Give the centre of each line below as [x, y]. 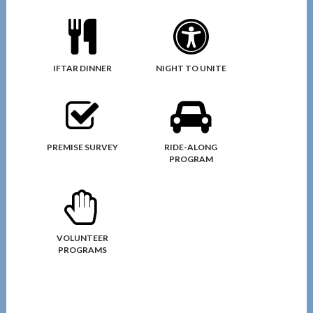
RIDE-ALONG [191, 147]
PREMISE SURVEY [82, 147]
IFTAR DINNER [82, 68]
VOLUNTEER [82, 238]
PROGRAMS [82, 249]
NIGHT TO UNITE [191, 68]
